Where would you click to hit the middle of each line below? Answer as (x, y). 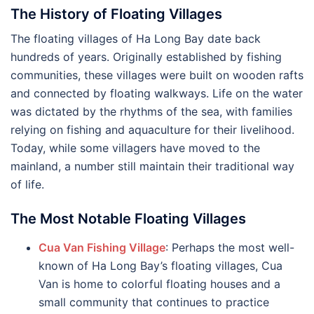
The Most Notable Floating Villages (128, 219)
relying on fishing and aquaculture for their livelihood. (152, 130)
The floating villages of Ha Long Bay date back (136, 39)
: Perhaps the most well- (230, 247)
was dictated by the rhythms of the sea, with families (151, 111)
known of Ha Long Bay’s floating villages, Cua (161, 266)
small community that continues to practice (154, 302)
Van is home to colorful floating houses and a (159, 284)
